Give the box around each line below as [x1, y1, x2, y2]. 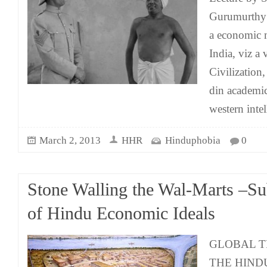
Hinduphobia [165, 135, 221, 146]
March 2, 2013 [39, 135, 101, 146]
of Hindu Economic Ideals [27, 204, 215, 223]
